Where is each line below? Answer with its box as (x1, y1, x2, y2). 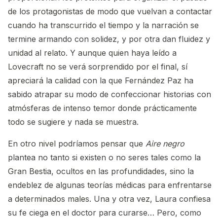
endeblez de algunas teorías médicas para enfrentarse (8, 180, 212, 190)
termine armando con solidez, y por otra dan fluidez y (8, 34, 210, 44)
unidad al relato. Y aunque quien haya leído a (8, 48, 177, 58)
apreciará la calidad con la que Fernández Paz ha (8, 75, 193, 86)
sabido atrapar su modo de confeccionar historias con (8, 89, 211, 100)
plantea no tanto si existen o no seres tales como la (8, 152, 201, 163)
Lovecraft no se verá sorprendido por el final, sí (8, 62, 187, 72)
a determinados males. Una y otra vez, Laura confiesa (8, 194, 211, 204)
